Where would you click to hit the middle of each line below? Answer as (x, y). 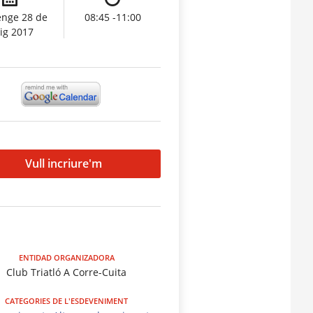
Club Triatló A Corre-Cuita (67, 272)
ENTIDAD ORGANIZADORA (66, 257)
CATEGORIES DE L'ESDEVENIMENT (67, 300)
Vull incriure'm (63, 164)
